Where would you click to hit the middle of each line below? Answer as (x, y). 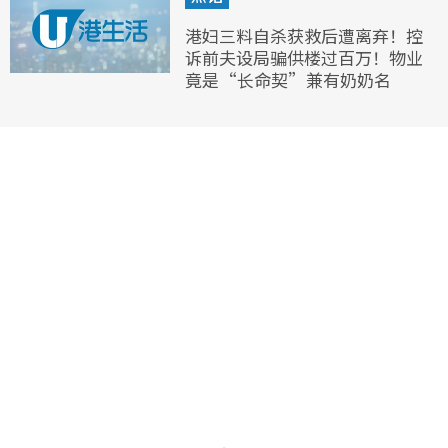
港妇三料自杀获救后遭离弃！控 (304, 35)
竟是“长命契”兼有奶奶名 (288, 79)
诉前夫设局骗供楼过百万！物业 (304, 57)
